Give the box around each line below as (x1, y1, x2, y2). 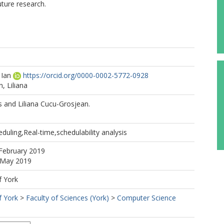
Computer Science (117, 193, 176, 202)
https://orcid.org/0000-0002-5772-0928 (23, 70, 148, 80)
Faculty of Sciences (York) (26, 193, 109, 202)
